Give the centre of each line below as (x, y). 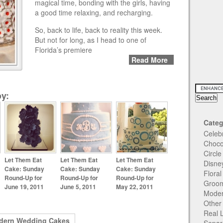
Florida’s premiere (63, 50)
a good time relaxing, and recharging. (94, 12)
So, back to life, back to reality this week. (100, 30)
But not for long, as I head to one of (91, 40)
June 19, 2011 (24, 186)
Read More (150, 60)
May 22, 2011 (135, 186)
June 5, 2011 (78, 186)
